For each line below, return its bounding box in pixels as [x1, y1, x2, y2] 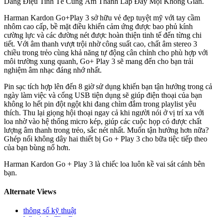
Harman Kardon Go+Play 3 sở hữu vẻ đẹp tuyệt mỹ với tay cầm [4, 13, 200, 22]
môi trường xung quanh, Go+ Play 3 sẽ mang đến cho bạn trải [4, 57, 193, 65]
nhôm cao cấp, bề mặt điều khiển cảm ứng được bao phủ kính [4, 22, 193, 31]
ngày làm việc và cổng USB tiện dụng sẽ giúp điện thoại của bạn [4, 91, 202, 99]
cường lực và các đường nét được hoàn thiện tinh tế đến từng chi [4, 31, 201, 39]
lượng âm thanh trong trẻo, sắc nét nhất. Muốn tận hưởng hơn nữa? [4, 125, 209, 134]
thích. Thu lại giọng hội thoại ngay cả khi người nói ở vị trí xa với [4, 108, 204, 117]
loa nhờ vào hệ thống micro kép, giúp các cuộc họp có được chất [4, 117, 201, 125]
